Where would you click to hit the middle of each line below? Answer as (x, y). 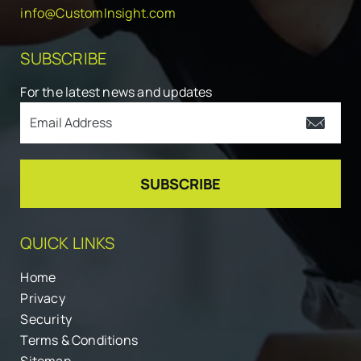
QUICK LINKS (68, 243)
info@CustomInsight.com (98, 13)
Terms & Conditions (79, 340)
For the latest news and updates (116, 92)
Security (46, 320)
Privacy (43, 299)
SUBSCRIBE (64, 59)
